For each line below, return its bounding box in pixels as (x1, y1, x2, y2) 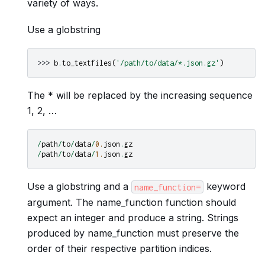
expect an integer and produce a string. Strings (27, 212, 238, 224)
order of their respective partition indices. (27, 243, 212, 255)
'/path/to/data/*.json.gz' (116, 58, 219, 67)
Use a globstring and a (27, 180, 131, 193)
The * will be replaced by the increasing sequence (27, 89, 253, 101)
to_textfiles (62, 58, 112, 67)
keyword (203, 180, 245, 193)
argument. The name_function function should (27, 196, 236, 209)
